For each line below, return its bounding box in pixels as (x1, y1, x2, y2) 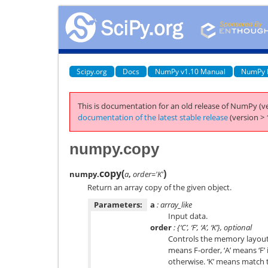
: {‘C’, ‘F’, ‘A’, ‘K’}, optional (172, 222, 252, 233)
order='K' (133, 168, 163, 179)
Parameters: (94, 199, 142, 210)
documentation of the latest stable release (78, 112, 228, 123)
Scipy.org (77, 66, 107, 77)
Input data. (168, 211, 208, 221)
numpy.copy (69, 139, 159, 158)
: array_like (155, 199, 192, 210)
